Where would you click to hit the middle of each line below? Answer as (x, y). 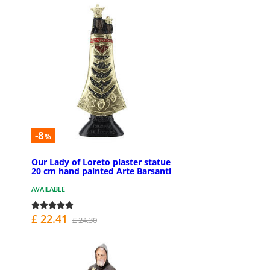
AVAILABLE (48, 189)
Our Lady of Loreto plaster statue (101, 162)
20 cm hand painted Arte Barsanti (101, 171)
